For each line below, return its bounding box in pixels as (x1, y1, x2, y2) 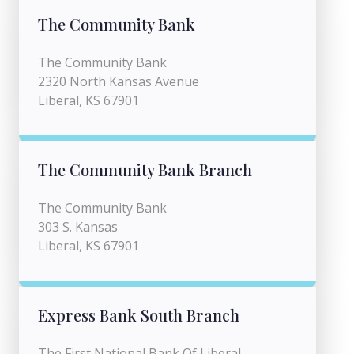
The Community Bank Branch (38, 159, 252, 180)
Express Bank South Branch (38, 304, 239, 326)
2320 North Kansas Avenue (38, 73, 199, 90)
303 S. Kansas (38, 218, 118, 235)
